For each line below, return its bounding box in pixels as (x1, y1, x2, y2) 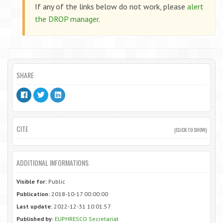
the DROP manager (35, 14, 99, 24)
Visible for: (16, 178, 47, 185)
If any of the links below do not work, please (35, 1, 187, 11)
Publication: (16, 190, 50, 198)
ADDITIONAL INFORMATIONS (16, 157, 89, 168)
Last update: (16, 203, 52, 210)
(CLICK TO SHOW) (174, 125, 207, 133)
